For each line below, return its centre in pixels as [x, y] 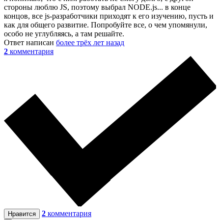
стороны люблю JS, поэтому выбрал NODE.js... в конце [97, 7]
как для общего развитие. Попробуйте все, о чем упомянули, [106, 25]
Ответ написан [30, 43]
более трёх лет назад [90, 43]
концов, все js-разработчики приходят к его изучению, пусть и [109, 16]
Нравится [22, 214]
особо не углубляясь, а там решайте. [64, 34]
